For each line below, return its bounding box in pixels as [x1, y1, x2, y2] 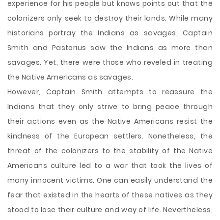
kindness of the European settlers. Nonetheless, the [7, 131, 213, 141]
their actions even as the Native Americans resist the [7, 116, 213, 126]
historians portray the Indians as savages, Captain [7, 28, 213, 38]
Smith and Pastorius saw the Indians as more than [7, 43, 213, 53]
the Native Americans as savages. [7, 72, 133, 82]
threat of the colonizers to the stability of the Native [7, 146, 213, 156]
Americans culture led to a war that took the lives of [7, 161, 213, 170]
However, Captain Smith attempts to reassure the [7, 87, 213, 97]
